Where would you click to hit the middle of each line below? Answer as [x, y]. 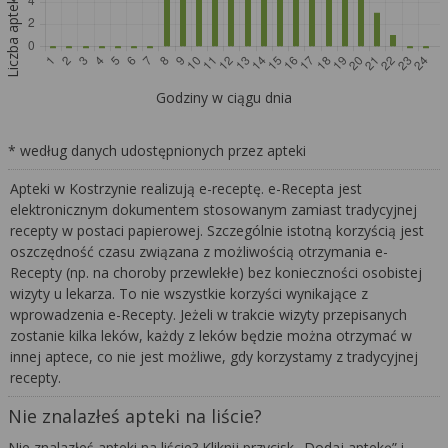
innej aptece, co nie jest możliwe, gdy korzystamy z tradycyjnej [214, 357]
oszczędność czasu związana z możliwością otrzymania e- [199, 252]
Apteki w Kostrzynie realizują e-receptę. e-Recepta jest [186, 189]
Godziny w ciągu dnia [224, 98]
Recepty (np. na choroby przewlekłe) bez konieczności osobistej [216, 273]
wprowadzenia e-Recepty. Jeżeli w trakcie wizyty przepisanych [209, 315]
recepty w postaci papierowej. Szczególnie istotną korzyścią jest [217, 231]
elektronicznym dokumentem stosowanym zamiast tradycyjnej [214, 210]
